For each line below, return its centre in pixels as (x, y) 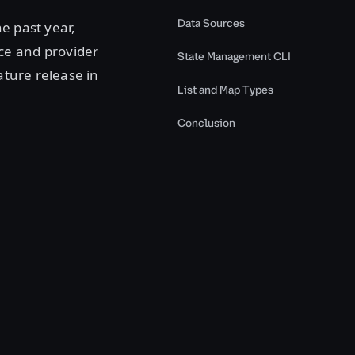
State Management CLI (234, 57)
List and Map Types (225, 90)
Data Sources (211, 23)
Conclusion (206, 123)
